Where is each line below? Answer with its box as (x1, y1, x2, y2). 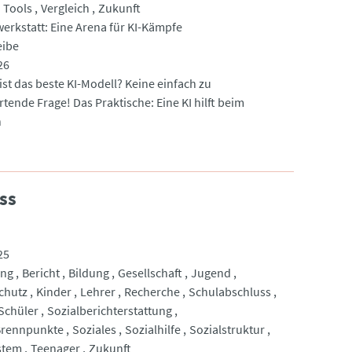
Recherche (123, 283, 180, 299)
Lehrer (79, 283, 115, 299)
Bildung (68, 264, 109, 280)
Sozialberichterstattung (46, 302, 172, 318)
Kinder (35, 283, 71, 299)
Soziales (71, 321, 116, 337)
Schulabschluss (188, 283, 271, 299)
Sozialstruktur (189, 321, 265, 337)
